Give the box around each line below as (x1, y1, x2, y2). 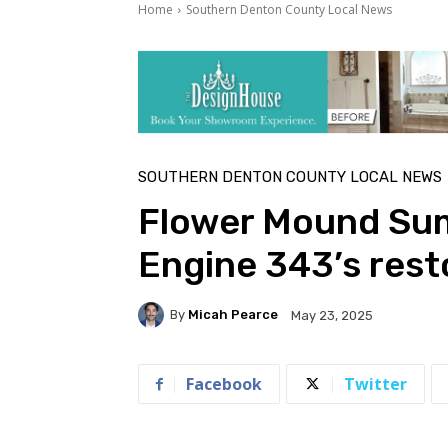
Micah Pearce (188, 307, 278, 323)
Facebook (186, 372, 262, 395)
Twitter (344, 372, 407, 395)
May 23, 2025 (291, 307, 373, 323)
